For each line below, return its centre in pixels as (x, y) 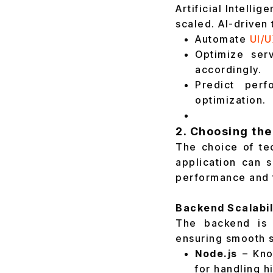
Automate (222, 39)
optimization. (231, 100)
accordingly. (228, 69)
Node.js (216, 253)
